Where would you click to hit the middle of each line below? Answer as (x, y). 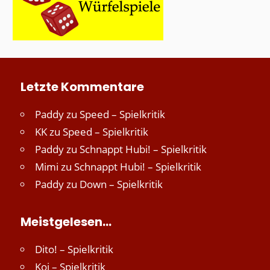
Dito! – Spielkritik (74, 250)
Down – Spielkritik (121, 184)
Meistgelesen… (66, 222)
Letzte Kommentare (82, 87)
